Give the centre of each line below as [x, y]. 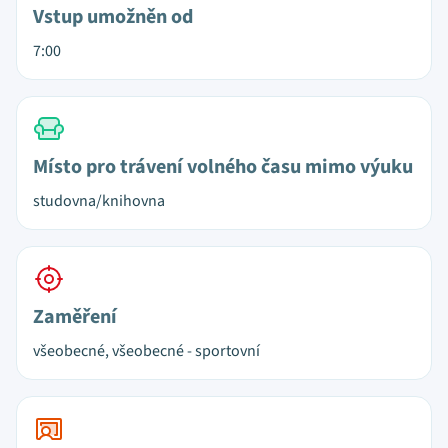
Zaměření [75, 317]
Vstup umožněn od [113, 17]
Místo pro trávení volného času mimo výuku [223, 167]
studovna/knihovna [99, 201]
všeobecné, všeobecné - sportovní [146, 351]
